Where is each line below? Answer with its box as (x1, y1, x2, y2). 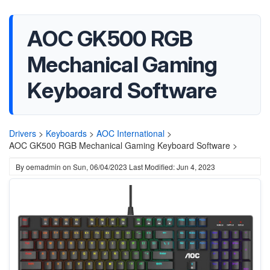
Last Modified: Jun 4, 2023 (129, 162, 215, 172)
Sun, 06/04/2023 (73, 162, 127, 172)
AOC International (96, 127, 165, 139)
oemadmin (26, 162, 61, 172)
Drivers (9, 127, 36, 139)
